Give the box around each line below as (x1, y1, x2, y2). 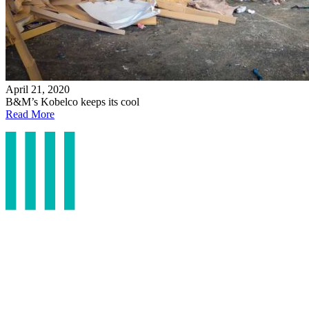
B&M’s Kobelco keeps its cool (6, 96, 139, 108)
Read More (6, 108, 54, 121)
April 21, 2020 (6, 83, 70, 96)
